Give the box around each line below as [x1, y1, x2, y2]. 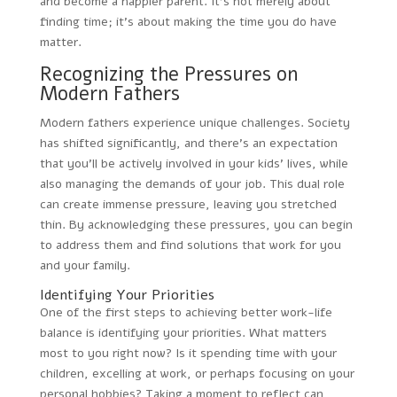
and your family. [39, 256, 130, 274]
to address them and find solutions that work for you [39, 236, 341, 253]
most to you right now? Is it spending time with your [39, 344, 337, 362]
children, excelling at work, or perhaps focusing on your [39, 364, 354, 382]
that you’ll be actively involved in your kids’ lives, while [39, 154, 348, 172]
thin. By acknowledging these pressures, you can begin [39, 215, 353, 233]
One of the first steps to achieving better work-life [39, 303, 332, 321]
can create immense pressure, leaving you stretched [39, 195, 337, 213]
